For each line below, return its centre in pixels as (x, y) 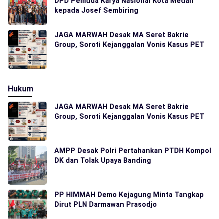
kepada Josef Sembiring (96, 10)
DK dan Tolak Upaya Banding (103, 160)
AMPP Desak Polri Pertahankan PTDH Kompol (133, 151)
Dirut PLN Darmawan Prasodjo (106, 204)
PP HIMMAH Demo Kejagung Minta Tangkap (129, 195)
